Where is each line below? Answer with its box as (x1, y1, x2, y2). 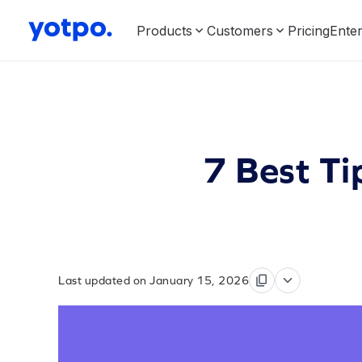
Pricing (288, 22, 330, 39)
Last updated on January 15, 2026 (58, 274, 249, 287)
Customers (207, 22, 273, 39)
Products (137, 22, 192, 39)
